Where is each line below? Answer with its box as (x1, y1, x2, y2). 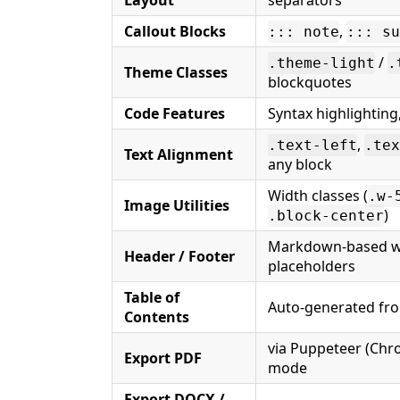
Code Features (124, 104, 225, 123)
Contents (124, 307, 189, 327)
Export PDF (124, 348, 202, 368)
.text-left (268, 137, 357, 154)
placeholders (268, 256, 355, 276)
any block (268, 154, 332, 174)
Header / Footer (124, 246, 235, 266)
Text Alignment (124, 145, 233, 164)
